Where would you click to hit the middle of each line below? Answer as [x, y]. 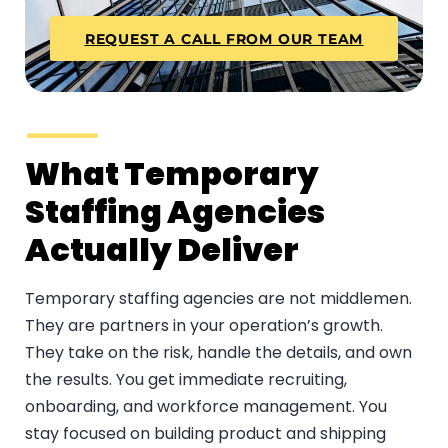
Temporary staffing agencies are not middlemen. [218, 299]
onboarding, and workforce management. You [206, 407]
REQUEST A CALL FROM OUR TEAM [224, 38]
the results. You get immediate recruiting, [186, 380]
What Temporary [172, 174]
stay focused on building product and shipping [205, 434]
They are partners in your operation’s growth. [204, 326]
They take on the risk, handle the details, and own [218, 353]
